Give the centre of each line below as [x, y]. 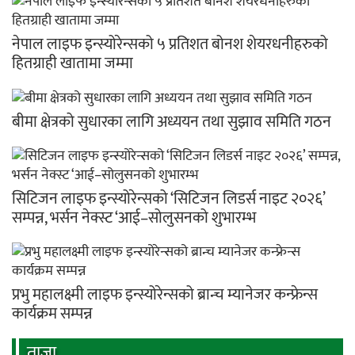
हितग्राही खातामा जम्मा [73, 64]
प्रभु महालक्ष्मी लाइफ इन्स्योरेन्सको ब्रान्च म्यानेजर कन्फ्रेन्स [165, 294]
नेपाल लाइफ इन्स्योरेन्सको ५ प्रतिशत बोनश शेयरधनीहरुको [170, 45]
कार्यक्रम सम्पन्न [52, 313]
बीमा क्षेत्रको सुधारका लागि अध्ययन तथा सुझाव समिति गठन [172, 122]
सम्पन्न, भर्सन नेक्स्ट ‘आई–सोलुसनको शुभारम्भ [134, 218]
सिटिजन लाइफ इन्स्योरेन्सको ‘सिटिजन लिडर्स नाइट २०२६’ [168, 198]
